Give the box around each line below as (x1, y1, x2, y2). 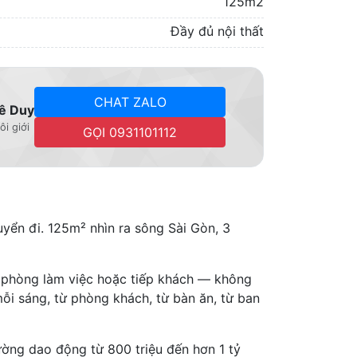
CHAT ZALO (93, 94, 167, 110)
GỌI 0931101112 (83, 124, 177, 140)
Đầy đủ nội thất (171, 23, 264, 39)
